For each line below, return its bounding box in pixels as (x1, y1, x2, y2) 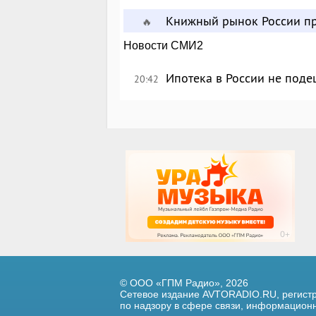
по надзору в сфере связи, (120, 300, 243, 312)
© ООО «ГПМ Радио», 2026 (120, 277, 248, 289)
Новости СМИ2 (123, 39, 204, 52)
